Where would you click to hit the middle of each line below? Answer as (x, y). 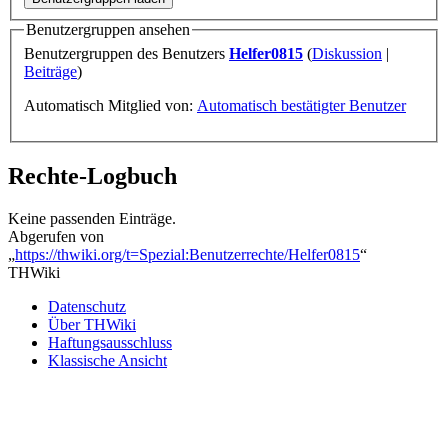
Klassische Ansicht (107, 360)
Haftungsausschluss (110, 342)
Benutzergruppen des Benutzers (126, 54)
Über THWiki (92, 324)
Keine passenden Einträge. (92, 218)
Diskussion (347, 54)
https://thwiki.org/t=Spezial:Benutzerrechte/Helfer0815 (187, 254)
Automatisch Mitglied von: (110, 106)
